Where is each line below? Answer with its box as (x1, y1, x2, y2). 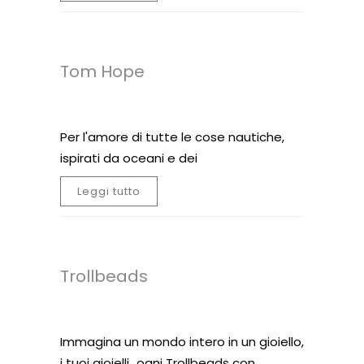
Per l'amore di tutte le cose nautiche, (60, 128, 284, 145)
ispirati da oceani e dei (60, 149, 197, 167)
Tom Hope (60, 60, 145, 83)
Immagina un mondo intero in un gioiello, (60, 333, 304, 350)
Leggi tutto (77, 184, 141, 199)
